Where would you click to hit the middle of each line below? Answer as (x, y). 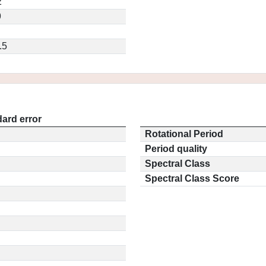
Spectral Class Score (192, 178)
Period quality (176, 149)
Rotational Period (184, 134)
